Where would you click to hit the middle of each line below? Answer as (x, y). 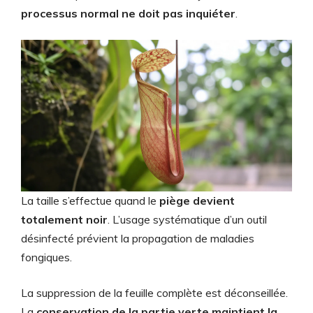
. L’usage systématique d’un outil (187, 219)
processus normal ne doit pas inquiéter (128, 13)
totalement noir (64, 219)
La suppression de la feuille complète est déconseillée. (154, 292)
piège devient (197, 200)
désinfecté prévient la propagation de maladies (138, 238)
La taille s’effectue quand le (90, 200)
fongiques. (46, 257)
